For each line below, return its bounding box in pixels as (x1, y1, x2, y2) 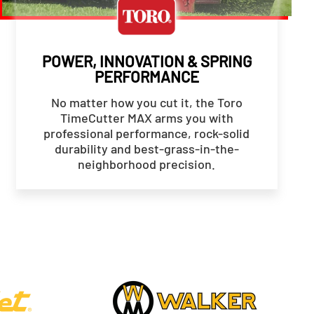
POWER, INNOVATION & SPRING (41, 51, 252, 70)
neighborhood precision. (78, 156, 216, 172)
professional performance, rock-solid (43, 125, 250, 141)
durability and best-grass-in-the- (54, 140, 239, 156)
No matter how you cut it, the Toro (50, 94, 243, 110)
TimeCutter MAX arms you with (60, 109, 233, 125)
